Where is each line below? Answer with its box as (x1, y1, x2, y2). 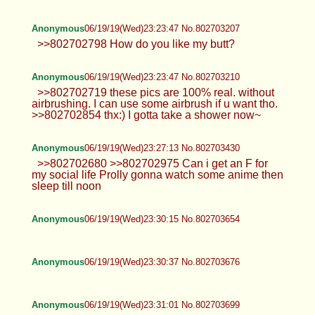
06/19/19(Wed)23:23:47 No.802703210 (84, 71, 240, 82)
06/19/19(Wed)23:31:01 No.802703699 (84, 299, 240, 310)
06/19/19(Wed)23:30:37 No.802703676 (84, 256, 240, 267)
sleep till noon (31, 179, 101, 192)
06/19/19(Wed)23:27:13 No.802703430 (84, 142, 240, 153)
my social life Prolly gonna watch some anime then (31, 168, 283, 181)
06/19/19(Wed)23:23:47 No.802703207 (84, 22, 240, 34)
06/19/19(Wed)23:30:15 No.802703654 (84, 213, 240, 224)
